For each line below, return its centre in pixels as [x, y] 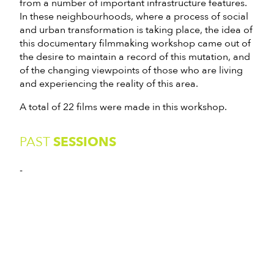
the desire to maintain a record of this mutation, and [135, 57]
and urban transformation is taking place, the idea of [136, 30]
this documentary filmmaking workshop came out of [135, 43]
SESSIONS [85, 142]
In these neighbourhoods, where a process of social [134, 16]
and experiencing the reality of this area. [109, 83]
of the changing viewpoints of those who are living [131, 70]
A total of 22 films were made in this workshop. [123, 107]
